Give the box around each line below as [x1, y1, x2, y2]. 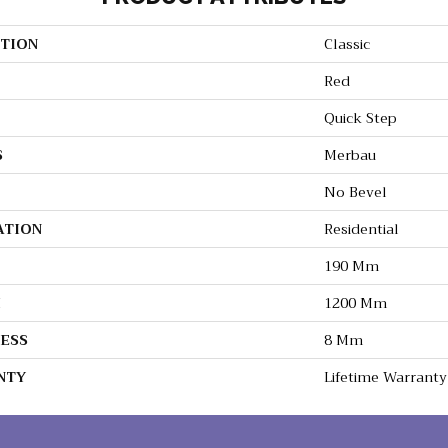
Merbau [324, 143, 376, 168]
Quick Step [324, 106, 397, 131]
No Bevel [324, 180, 387, 205]
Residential [324, 217, 399, 242]
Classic [324, 32, 370, 57]
